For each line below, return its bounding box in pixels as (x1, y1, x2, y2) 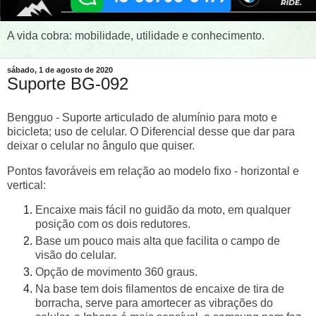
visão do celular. (35, 249, 116, 262)
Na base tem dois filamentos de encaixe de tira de (35, 283, 284, 296)
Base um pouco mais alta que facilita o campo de (35, 235, 280, 248)
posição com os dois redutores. (35, 218, 190, 231)
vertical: (7, 178, 46, 191)
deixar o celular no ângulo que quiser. (7, 139, 197, 152)
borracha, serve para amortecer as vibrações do (35, 297, 273, 310)
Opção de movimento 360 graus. (35, 266, 197, 279)
